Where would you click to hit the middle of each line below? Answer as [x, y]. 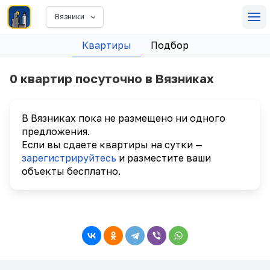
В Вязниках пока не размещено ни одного [124, 118]
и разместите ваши [164, 158]
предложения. [56, 131]
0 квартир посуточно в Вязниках [112, 78]
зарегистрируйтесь [69, 158]
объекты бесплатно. [71, 171]
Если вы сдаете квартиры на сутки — [112, 144]
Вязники [69, 16]
